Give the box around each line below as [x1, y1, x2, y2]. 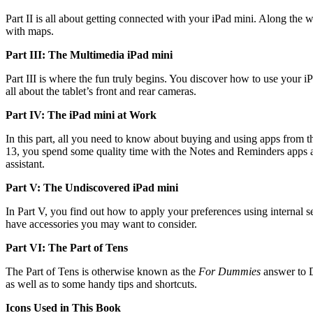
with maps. [6, 24, 54, 37]
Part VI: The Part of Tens [6, 241, 128, 254]
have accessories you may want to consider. [6, 217, 197, 230]
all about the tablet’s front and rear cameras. [6, 85, 196, 97]
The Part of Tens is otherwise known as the [6, 265, 198, 277]
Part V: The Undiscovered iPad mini [6, 181, 178, 194]
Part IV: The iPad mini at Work [6, 108, 156, 121]
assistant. [6, 157, 45, 170]
